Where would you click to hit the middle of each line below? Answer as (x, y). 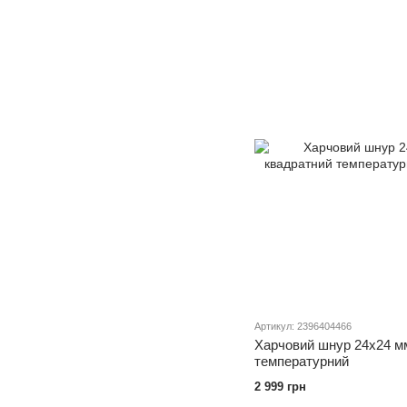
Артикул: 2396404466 (303, 326)
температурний (302, 361)
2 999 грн (280, 386)
